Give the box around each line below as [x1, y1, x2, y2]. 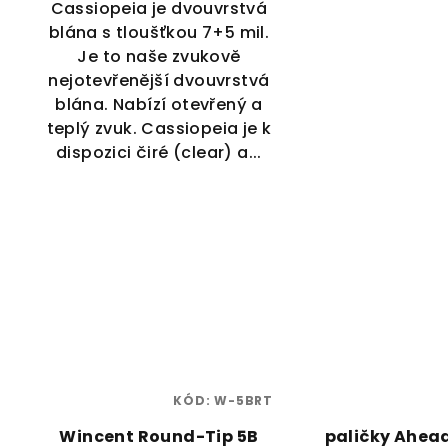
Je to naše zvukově [77, 45, 241, 69]
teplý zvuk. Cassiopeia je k [46, 117, 272, 141]
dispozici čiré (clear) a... [56, 141, 262, 165]
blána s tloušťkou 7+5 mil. [48, 21, 270, 45]
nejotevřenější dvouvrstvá [48, 69, 270, 93]
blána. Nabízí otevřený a [55, 93, 263, 117]
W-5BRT [214, 391, 273, 409]
